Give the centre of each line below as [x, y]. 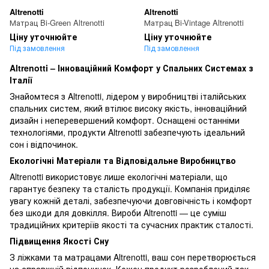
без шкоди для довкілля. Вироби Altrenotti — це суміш [118, 213]
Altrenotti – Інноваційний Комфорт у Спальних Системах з [131, 68]
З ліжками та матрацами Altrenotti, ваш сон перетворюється [133, 257]
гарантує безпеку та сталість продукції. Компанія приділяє [130, 189]
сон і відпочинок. [44, 144]
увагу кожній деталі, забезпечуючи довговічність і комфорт [131, 201]
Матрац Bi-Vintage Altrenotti [194, 23]
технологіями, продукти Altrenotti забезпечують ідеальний [127, 132]
